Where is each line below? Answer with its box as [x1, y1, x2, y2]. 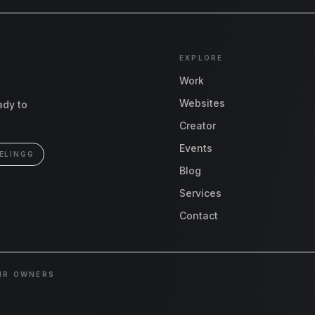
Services [179, 187, 222, 200]
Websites [179, 97, 226, 110]
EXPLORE [179, 53, 224, 63]
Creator [179, 120, 217, 132]
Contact [179, 210, 219, 222]
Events [179, 142, 213, 155]
